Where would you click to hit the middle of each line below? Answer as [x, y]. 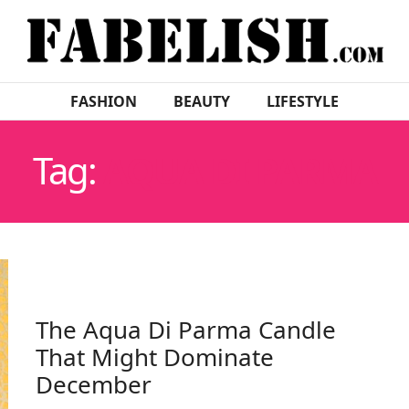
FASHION [104, 101]
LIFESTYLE [303, 101]
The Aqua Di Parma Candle [186, 330]
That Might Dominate [155, 357]
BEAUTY [202, 101]
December [94, 384]
